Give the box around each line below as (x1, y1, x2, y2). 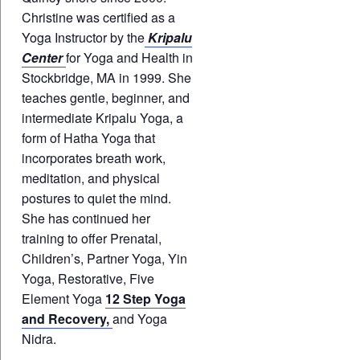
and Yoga (112, 309, 167, 329)
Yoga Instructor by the (21, 28, 145, 47)
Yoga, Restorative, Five (21, 269, 154, 288)
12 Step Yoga (104, 289, 186, 309)
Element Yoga (21, 289, 105, 309)
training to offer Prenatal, (21, 229, 162, 248)
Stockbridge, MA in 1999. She (21, 68, 191, 88)
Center (21, 48, 63, 67)
